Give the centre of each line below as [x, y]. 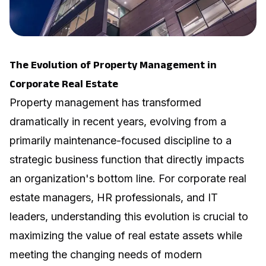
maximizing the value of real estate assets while [126, 235]
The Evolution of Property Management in [113, 64]
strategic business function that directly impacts [127, 159]
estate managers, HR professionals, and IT [114, 197]
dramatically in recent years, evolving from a [118, 121]
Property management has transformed [105, 102]
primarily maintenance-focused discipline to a [121, 140]
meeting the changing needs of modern [106, 254]
